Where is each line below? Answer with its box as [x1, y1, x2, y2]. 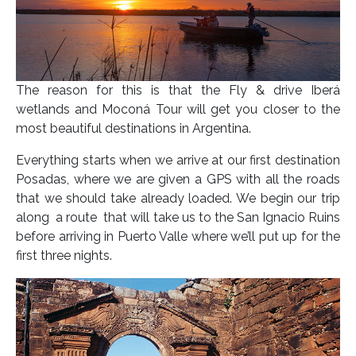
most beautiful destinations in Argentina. [16, 121, 251, 137]
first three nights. [16, 248, 112, 264]
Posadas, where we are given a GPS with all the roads [16, 172, 340, 188]
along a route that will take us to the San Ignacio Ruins [16, 210, 340, 226]
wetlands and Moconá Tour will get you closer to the [16, 102, 340, 118]
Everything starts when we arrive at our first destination [16, 153, 340, 168]
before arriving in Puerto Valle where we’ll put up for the [16, 229, 340, 245]
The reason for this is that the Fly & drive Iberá [16, 83, 340, 99]
